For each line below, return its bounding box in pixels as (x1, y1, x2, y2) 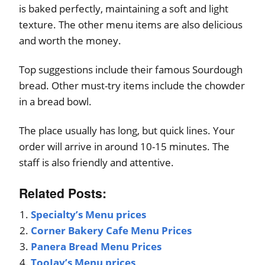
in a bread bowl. (19, 95, 92, 109)
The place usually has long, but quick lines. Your (19, 124, 235, 138)
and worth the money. (19, 34, 121, 48)
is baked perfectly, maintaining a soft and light (19, 2, 228, 16)
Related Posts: (19, 184, 106, 203)
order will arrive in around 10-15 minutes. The (19, 140, 230, 154)
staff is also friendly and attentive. (19, 156, 174, 170)
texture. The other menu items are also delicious (19, 18, 243, 32)
